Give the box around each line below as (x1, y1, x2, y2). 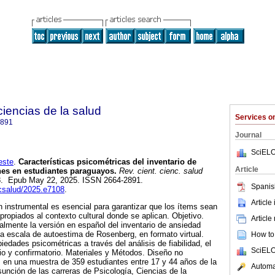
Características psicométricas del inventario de (16, 157, 196, 167)
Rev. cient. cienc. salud (117, 166, 203, 176)
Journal (235, 131, 261, 139)
